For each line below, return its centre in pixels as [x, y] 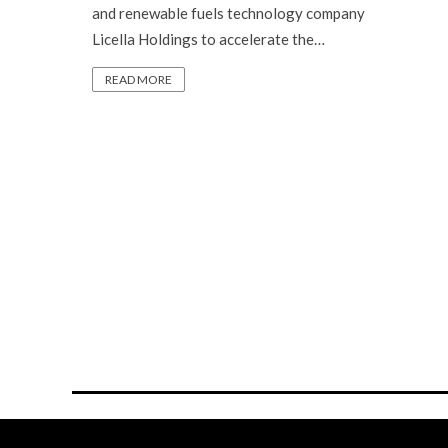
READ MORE [138, 79]
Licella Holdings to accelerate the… [208, 39]
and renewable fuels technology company [228, 13]
